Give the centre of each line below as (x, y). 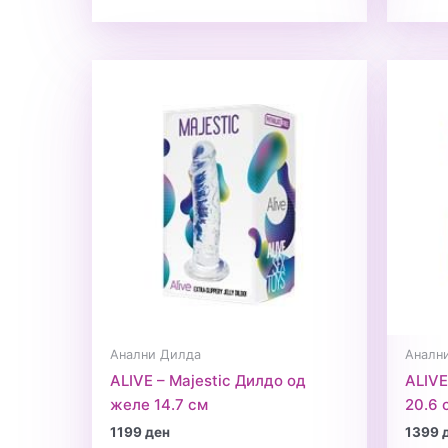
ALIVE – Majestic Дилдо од (208, 380)
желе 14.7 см (159, 404)
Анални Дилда (155, 354)
